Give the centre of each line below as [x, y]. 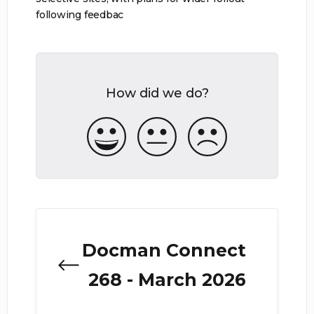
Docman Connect [164, 250]
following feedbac [80, 14]
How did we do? [157, 93]
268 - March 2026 [167, 279]
